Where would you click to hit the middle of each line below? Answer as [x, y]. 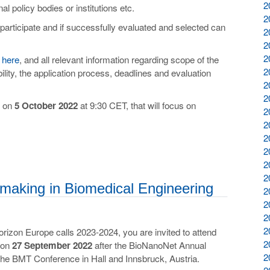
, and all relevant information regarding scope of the [119, 59]
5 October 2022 [46, 105]
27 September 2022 [53, 245]
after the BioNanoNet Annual [150, 245]
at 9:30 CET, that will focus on [137, 105]
